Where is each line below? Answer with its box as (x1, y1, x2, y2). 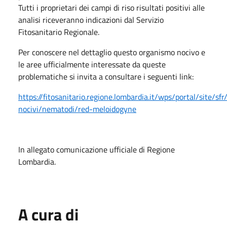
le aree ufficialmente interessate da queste (18, 58, 166, 70)
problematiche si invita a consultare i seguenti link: (18, 70, 194, 83)
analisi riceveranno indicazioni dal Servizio (18, 13, 164, 26)
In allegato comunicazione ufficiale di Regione (18, 143, 175, 156)
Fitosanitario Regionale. (18, 25, 99, 38)
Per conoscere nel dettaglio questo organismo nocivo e (18, 46, 205, 58)
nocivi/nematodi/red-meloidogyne (18, 102, 136, 115)
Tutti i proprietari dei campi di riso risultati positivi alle (18, 1, 205, 14)
